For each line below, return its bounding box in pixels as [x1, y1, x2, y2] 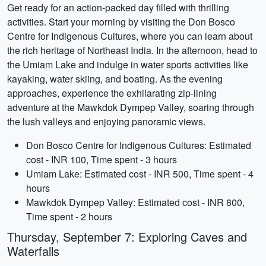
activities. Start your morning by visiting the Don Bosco [7, 15, 235, 28]
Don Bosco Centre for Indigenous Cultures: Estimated [26, 138, 251, 152]
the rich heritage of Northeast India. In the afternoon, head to [7, 43, 258, 57]
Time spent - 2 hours [26, 210, 112, 223]
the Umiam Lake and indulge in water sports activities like [7, 58, 248, 71]
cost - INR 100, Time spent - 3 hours [26, 153, 177, 166]
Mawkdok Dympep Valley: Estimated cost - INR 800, [26, 195, 245, 209]
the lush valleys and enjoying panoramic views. [7, 115, 205, 128]
